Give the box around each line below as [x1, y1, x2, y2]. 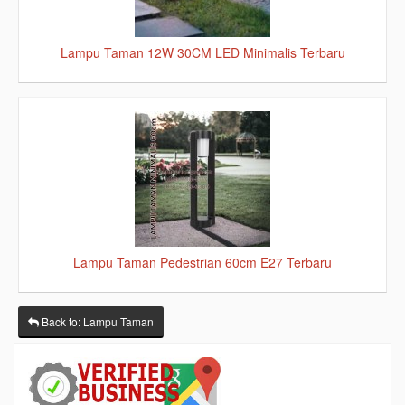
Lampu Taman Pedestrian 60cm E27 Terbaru [73, 253, 332, 271]
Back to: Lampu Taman [39, 314, 154, 329]
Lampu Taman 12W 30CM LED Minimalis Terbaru [60, 43, 345, 61]
